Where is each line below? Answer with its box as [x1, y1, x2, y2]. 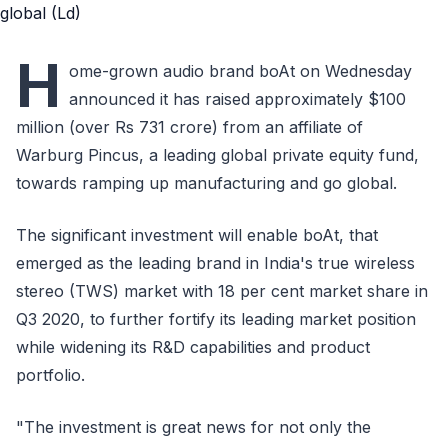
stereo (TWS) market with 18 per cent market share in [16, 281, 428, 301]
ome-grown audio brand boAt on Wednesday [69, 61, 412, 81]
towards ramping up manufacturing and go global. [16, 173, 397, 193]
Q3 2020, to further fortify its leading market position [16, 309, 416, 329]
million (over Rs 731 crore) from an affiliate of [16, 117, 363, 137]
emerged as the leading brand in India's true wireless [16, 253, 415, 273]
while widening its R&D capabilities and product [16, 337, 370, 357]
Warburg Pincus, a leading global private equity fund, [16, 145, 419, 165]
